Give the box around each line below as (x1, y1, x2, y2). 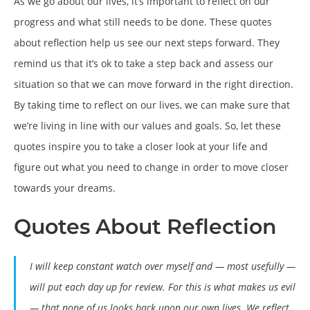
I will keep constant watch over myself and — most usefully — (30, 259, 295, 273)
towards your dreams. (14, 181, 116, 195)
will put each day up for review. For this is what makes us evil (30, 280, 295, 294)
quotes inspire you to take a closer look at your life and (14, 140, 268, 154)
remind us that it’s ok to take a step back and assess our (14, 57, 273, 71)
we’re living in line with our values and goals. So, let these (14, 119, 281, 133)
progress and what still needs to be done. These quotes (14, 15, 272, 29)
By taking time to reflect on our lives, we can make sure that (14, 98, 290, 112)
